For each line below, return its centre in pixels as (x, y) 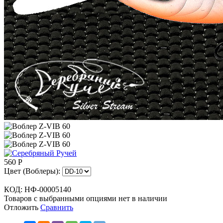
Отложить (21, 207)
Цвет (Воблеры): (32, 171)
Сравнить (57, 207)
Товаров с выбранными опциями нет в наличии (86, 198)
